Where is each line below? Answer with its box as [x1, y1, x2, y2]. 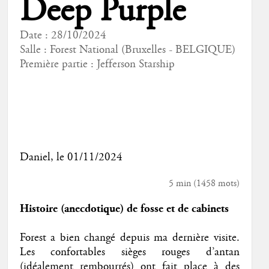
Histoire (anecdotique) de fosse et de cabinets [19, 201, 229, 216]
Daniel [19, 150, 50, 165]
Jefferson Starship [96, 56, 175, 71]
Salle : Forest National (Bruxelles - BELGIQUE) [19, 42, 235, 57]
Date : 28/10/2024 [19, 28, 106, 43]
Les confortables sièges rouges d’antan [19, 244, 240, 259]
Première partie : [19, 56, 97, 71]
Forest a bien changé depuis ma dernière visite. [19, 230, 240, 245]
